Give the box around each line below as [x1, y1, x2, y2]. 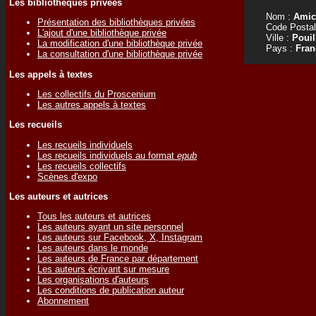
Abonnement [37, 296, 89, 307]
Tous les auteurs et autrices [37, 211, 151, 222]
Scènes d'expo [37, 171, 97, 182]
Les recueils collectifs [37, 160, 126, 171]
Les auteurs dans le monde [37, 243, 148, 254]
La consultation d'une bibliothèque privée [37, 49, 202, 60]
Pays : [255, 43, 296, 54]
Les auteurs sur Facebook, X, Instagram [37, 232, 202, 243]
